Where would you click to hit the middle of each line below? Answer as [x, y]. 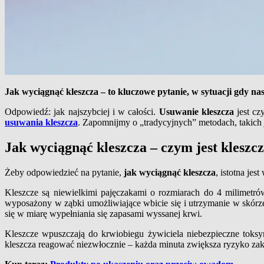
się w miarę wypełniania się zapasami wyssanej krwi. [103, 213]
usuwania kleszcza [41, 122]
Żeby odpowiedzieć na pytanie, [64, 172]
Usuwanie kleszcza [198, 111]
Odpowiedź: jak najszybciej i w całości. [82, 111]
